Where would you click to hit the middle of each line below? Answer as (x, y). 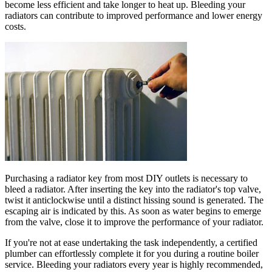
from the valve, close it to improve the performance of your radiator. (134, 222)
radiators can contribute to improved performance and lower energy (134, 15)
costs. (15, 26)
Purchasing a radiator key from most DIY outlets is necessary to (126, 178)
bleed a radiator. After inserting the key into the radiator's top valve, (133, 189)
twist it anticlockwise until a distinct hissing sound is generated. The (134, 200)
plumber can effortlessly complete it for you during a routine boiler (132, 253)
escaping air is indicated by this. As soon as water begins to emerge (133, 211)
